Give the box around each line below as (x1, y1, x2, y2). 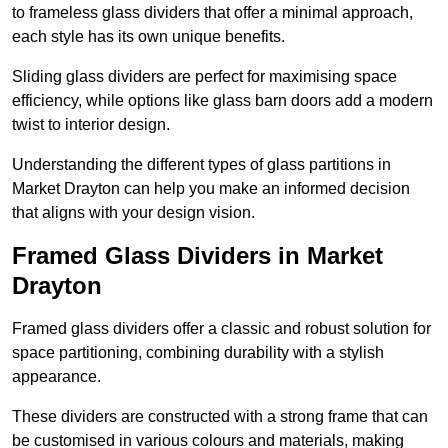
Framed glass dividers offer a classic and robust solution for (12, 320, 431, 338)
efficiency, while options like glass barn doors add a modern (12, 92, 433, 110)
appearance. (12, 368, 101, 386)
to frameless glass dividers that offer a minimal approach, (12, 4, 413, 22)
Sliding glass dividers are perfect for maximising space (12, 68, 397, 86)
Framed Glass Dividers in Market (12, 242, 383, 270)
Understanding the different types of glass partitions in (12, 156, 391, 174)
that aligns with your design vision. (12, 204, 255, 222)
